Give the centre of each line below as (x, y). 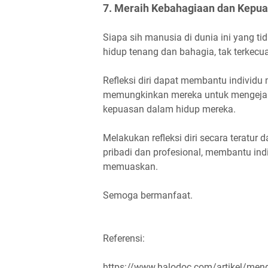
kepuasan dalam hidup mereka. (169, 109)
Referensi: (124, 238)
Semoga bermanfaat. (148, 195)
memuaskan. (130, 166)
